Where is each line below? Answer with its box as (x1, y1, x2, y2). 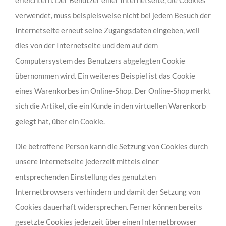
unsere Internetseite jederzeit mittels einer (15, 156, 159, 166)
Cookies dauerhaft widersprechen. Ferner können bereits (15, 202, 202, 211)
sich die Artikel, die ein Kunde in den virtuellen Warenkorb (15, 101, 206, 110)
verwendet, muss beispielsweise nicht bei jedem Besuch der (15, 10, 211, 20)
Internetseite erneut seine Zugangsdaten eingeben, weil (15, 25, 200, 35)
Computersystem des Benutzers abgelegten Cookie (15, 55, 185, 65)
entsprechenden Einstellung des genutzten (15, 172, 156, 181)
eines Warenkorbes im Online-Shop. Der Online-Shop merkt (15, 86, 211, 95)
